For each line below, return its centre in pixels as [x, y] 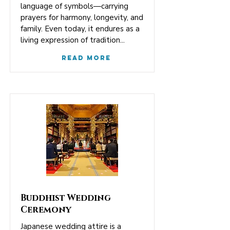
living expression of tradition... [73, 40]
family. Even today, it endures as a [80, 29]
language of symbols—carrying [74, 6]
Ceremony [46, 210]
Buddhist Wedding [66, 198]
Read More [86, 58]
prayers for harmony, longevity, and [82, 17]
